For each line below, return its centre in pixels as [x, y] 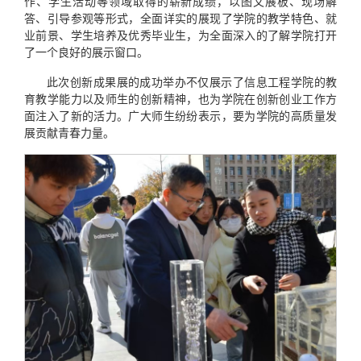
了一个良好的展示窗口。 [86, 52]
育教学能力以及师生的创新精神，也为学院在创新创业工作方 [180, 98]
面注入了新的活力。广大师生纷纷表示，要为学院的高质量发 [180, 115]
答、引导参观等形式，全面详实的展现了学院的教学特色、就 [180, 18]
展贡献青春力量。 [69, 132]
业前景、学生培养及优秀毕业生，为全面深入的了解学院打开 [180, 35]
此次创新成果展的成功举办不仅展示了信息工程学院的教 [192, 81]
